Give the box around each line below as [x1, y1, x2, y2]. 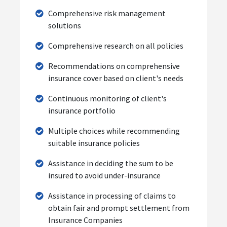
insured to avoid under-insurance [48, 170, 161, 180]
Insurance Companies [48, 214, 123, 225]
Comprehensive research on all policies [48, 40, 183, 51]
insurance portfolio [48, 105, 116, 116]
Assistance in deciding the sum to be [48, 158, 173, 168]
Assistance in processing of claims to [48, 190, 176, 201]
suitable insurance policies [48, 137, 140, 148]
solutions [48, 20, 81, 30]
